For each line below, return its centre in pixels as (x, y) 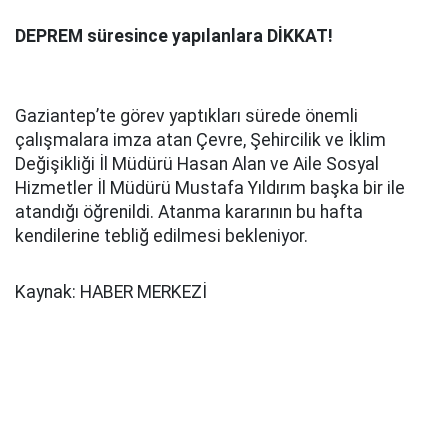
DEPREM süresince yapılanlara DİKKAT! (174, 36)
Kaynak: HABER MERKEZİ (111, 292)
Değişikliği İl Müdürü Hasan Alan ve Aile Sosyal (197, 164)
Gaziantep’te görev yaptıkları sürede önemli (186, 116)
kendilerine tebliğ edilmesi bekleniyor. (161, 236)
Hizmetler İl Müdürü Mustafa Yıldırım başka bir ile (210, 188)
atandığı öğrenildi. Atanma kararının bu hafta (189, 212)
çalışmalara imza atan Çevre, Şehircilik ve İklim (200, 140)
